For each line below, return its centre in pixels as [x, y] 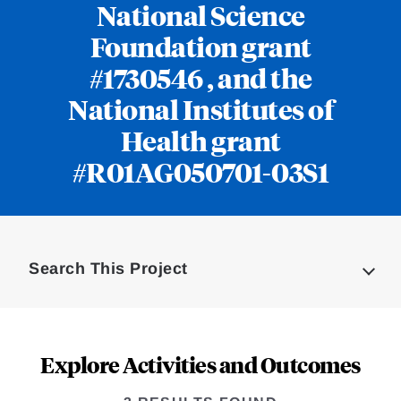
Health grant [200, 140]
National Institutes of [200, 108]
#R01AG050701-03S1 [200, 171]
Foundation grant [200, 46]
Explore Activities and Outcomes [200, 364]
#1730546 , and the [200, 77]
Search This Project [108, 268]
